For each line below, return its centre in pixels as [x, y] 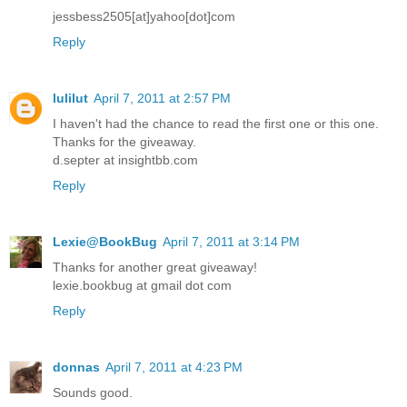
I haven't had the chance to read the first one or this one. [216, 124]
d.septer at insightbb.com [125, 160]
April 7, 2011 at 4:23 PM [174, 367]
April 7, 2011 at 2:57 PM [162, 98]
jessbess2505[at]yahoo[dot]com [144, 17]
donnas [76, 367]
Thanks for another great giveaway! [155, 267]
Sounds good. [93, 392]
